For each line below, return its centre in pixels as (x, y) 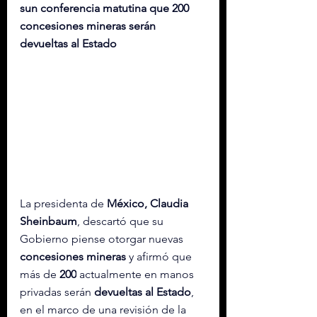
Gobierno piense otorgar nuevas (103, 239)
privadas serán (57, 292)
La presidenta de (63, 203)
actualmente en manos (137, 274)
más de (40, 274)
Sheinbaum (48, 221)
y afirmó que (160, 257)
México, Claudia (149, 203)
